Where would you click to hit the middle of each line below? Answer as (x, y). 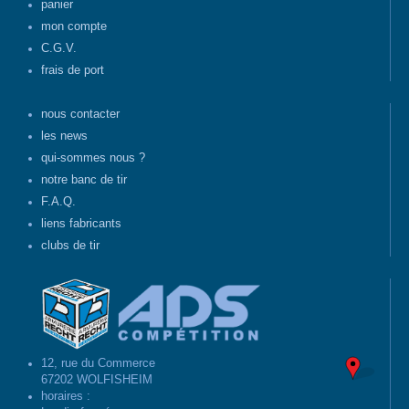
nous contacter (80, 115)
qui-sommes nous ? (93, 158)
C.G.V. (59, 49)
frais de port (73, 71)
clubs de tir (70, 246)
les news (64, 136)
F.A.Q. (58, 202)
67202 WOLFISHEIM (97, 379)
